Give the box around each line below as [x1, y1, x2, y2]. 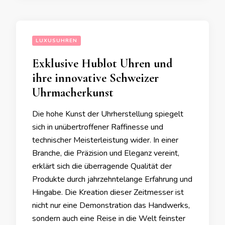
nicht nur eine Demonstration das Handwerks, [32, 200, 190, 211]
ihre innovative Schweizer [32, 71, 159, 85]
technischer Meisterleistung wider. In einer [32, 135, 178, 146]
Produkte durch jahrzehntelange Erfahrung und [32, 174, 192, 185]
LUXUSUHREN [36, 37, 77, 44]
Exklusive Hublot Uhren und [32, 56, 172, 71]
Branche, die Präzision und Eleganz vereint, [32, 148, 179, 159]
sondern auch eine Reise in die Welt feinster [32, 213, 185, 224]
